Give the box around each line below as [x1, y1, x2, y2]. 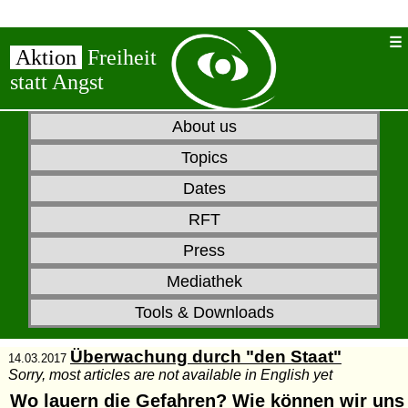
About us [171, 117, 237, 136]
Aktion [9, 46, 82, 69]
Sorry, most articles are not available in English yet [7, 367, 332, 383]
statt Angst [9, 70, 104, 94]
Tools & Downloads [134, 302, 274, 321]
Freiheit [87, 46, 157, 69]
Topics [180, 148, 228, 167]
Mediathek [166, 271, 242, 291]
